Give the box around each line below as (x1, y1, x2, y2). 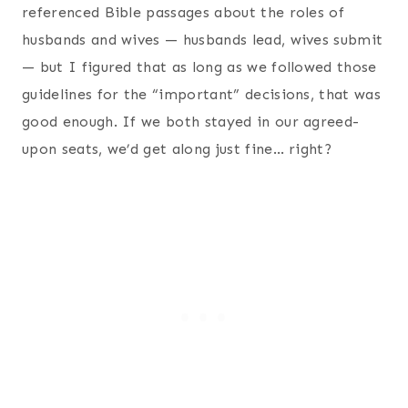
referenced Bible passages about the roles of (22, 3, 345, 21)
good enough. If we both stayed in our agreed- (22, 112, 360, 130)
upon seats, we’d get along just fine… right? (22, 139, 332, 158)
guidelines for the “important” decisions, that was (22, 85, 382, 103)
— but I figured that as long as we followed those (22, 57, 377, 76)
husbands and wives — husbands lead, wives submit (22, 30, 383, 48)
